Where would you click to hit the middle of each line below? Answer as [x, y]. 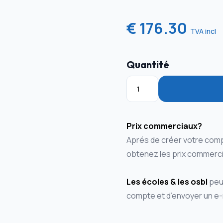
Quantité [148, 65]
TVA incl [203, 31]
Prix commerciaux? [164, 126]
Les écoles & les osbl [167, 182]
